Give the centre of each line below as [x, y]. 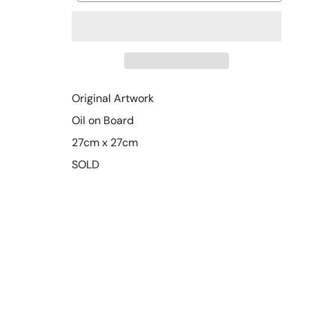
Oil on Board [103, 120]
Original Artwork [113, 98]
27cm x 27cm [105, 142]
